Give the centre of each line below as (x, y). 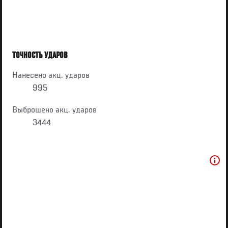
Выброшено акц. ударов (55, 110)
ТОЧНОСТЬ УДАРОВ (40, 56)
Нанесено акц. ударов (51, 76)
